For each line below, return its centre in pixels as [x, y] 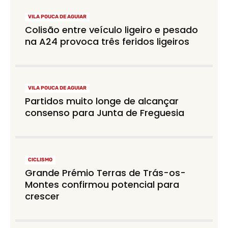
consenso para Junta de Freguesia [105, 113]
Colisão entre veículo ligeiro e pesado [112, 30]
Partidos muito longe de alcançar [102, 101]
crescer [42, 196]
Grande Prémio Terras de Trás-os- [106, 173]
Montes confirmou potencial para [102, 185]
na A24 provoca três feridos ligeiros [107, 41]
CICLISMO [40, 160]
